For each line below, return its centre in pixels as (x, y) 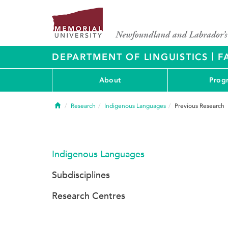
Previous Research (199, 106)
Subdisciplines (81, 175)
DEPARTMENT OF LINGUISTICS (132, 57)
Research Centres (89, 196)
